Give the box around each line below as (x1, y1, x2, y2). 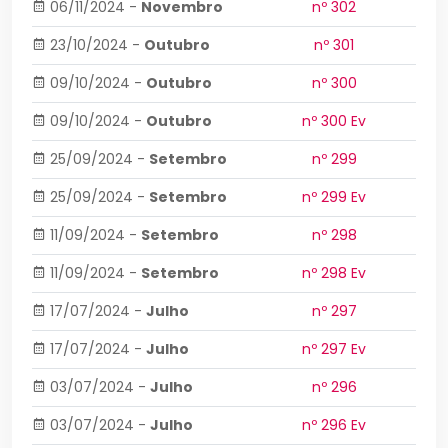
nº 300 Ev (302, 111, 366, 131)
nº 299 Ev (302, 187, 366, 207)
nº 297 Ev (302, 339, 366, 359)
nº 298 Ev (302, 263, 366, 283)
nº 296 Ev (302, 415, 366, 435)
